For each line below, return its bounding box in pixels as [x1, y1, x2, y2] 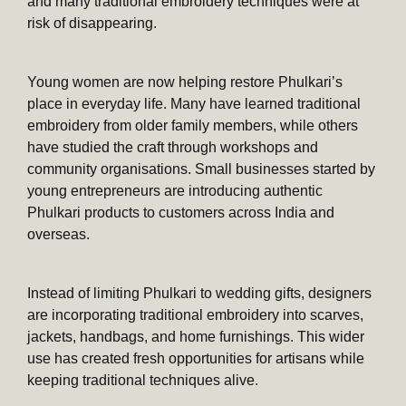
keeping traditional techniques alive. [27, 372, 258, 389]
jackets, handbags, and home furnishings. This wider [27, 329, 364, 345]
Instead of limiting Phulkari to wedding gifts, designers [27, 285, 372, 302]
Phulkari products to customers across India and [27, 205, 334, 221]
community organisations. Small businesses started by [27, 161, 375, 178]
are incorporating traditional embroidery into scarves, [27, 307, 363, 324]
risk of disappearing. [27, 15, 157, 32]
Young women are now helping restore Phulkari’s [27, 74, 343, 91]
